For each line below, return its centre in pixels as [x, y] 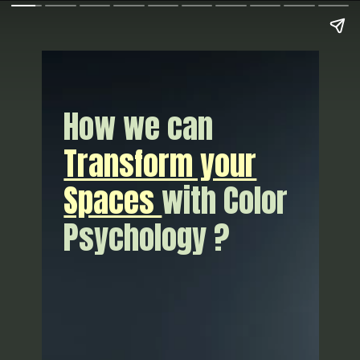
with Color [225, 201]
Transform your [160, 164]
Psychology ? [147, 238]
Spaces [113, 201]
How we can [139, 127]
